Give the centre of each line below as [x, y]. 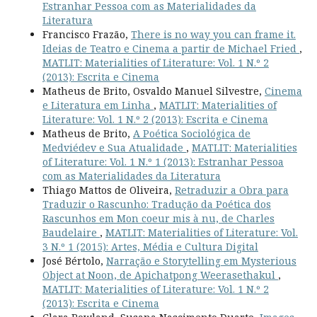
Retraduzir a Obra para [231, 190]
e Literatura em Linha [98, 105]
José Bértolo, [74, 260]
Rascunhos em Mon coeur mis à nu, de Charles [158, 218]
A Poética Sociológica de [191, 133]
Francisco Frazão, [86, 34]
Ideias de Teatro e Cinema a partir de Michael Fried [171, 48]
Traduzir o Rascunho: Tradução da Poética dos [156, 204]
